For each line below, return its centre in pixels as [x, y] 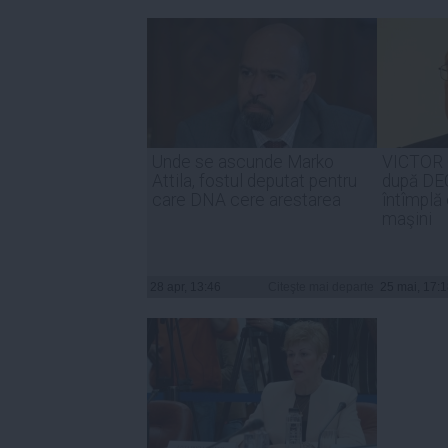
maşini [407, 218]
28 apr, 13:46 [185, 286]
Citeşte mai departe [321, 286]
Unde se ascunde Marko [243, 161]
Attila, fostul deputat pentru [254, 180]
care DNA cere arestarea [246, 199]
